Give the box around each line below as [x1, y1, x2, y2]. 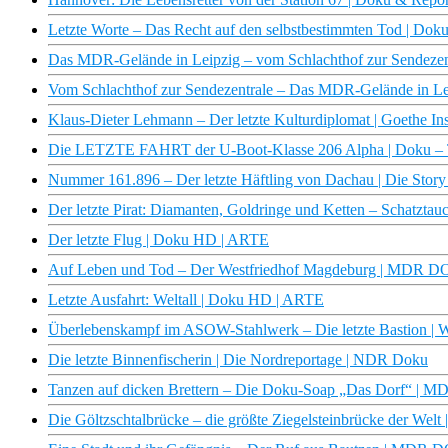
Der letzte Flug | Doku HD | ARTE [48, 231, 269, 249]
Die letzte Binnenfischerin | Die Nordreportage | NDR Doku [48, 351, 428, 369]
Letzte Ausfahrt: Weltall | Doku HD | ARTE [48, 291, 324, 309]
